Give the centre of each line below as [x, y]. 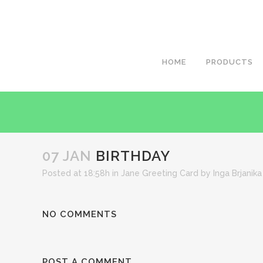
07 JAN [67, 156]
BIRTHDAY [131, 156]
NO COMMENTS [80, 214]
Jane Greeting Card [160, 173]
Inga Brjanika [237, 173]
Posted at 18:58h [76, 173]
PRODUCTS [230, 62]
